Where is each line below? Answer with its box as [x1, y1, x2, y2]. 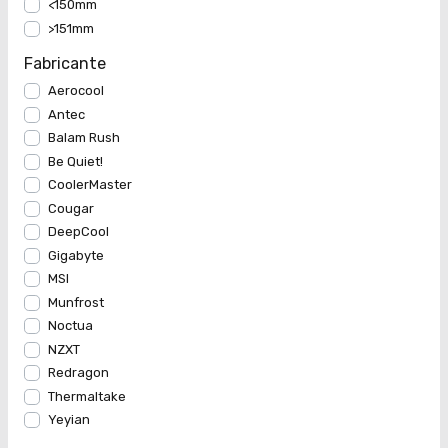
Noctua [48, 318, 93, 334]
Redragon [48, 365, 109, 381]
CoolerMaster [48, 177, 132, 193]
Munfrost [48, 294, 104, 310]
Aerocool [48, 83, 104, 99]
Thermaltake [48, 388, 126, 404]
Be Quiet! [48, 153, 103, 169]
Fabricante [24, 54, 106, 74]
